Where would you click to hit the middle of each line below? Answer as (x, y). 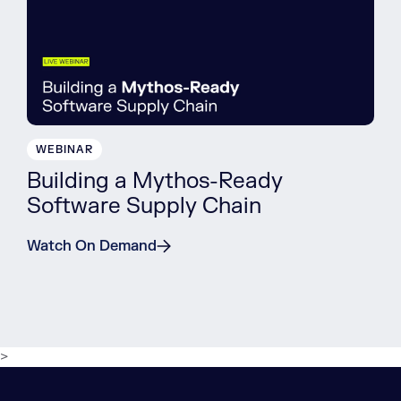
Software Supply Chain (144, 207)
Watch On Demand (92, 247)
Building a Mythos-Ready (155, 182)
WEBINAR (64, 150)
